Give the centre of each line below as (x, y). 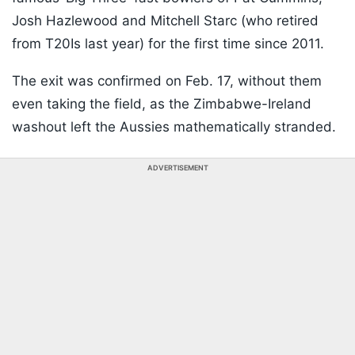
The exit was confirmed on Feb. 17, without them (167, 81)
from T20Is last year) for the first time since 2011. (168, 44)
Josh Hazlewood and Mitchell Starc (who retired (165, 21)
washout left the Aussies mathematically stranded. (174, 127)
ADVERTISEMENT (177, 168)
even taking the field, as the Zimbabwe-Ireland (162, 104)
